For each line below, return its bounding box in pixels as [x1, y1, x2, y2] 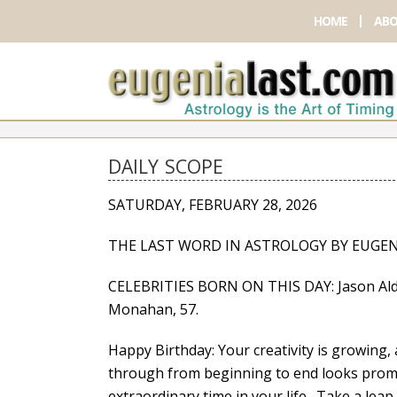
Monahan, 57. [108, 300, 198, 320]
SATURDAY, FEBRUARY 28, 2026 [108, 195, 317, 215]
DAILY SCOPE [108, 153, 223, 180]
